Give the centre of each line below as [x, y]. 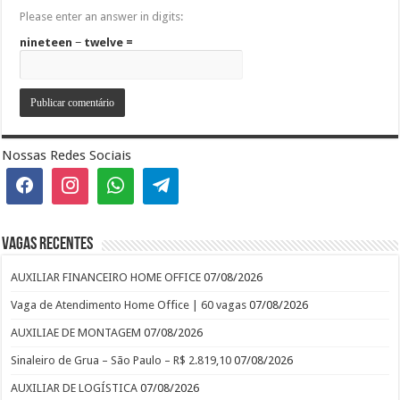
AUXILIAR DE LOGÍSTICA [75, 387]
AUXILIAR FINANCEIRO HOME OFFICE [106, 277]
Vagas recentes [48, 244]
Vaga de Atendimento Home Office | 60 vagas [129, 304]
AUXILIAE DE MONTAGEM [76, 332]
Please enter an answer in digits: [102, 17]
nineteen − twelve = [77, 42]
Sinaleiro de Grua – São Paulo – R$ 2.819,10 [121, 360]
